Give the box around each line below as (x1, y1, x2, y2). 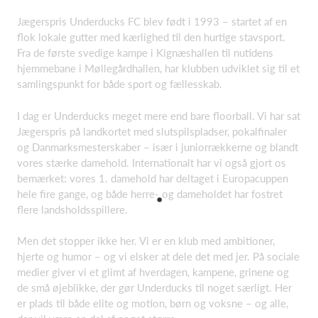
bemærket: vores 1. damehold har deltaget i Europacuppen (17, 171, 288, 185)
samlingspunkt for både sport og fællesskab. (17, 77, 222, 90)
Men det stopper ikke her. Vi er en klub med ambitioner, (17, 234, 275, 247)
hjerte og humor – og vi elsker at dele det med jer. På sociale (17, 250, 300, 263)
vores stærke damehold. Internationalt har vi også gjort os (17, 155, 286, 169)
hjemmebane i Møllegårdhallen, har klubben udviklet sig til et (17, 62, 300, 75)
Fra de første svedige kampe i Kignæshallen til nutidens (17, 46, 273, 59)
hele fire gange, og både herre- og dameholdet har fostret (17, 187, 283, 200)
